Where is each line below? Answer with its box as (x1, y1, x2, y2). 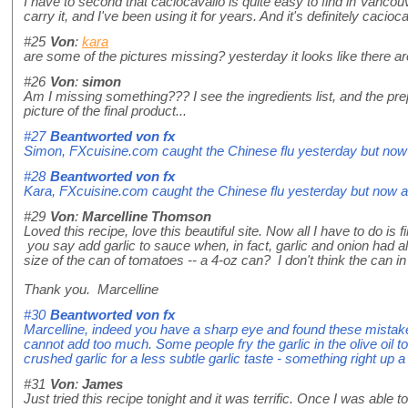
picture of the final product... (24, 104, 187, 119)
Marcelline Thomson (82, 209, 211, 225)
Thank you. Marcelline (24, 282, 158, 298)
